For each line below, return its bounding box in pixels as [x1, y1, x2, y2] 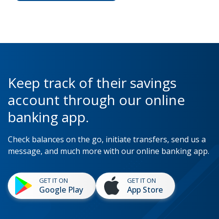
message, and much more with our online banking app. [8, 145, 209, 156]
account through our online [8, 90, 185, 109]
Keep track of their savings [8, 73, 176, 92]
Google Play [39, 184, 83, 195]
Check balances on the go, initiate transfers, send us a [8, 133, 206, 145]
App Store [127, 184, 163, 195]
